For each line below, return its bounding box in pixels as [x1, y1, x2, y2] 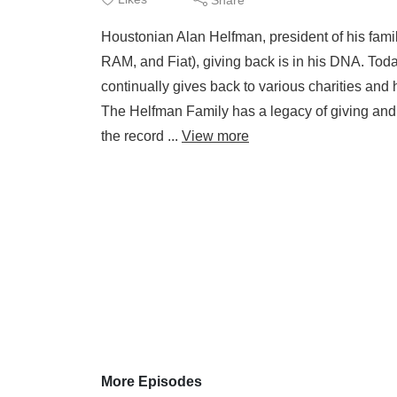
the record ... [101, 128, 182, 144]
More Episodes [101, 374, 202, 389]
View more [182, 128, 249, 144]
